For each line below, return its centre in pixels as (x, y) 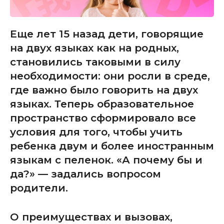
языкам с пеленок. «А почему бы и (106, 160)
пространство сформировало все (103, 118)
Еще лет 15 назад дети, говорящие (107, 34)
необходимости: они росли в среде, (110, 76)
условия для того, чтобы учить (96, 132)
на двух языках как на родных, (94, 48)
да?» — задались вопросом (85, 174)
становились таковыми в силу (95, 62)
